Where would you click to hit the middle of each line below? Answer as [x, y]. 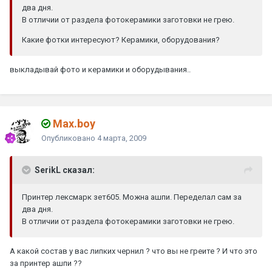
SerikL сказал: [65, 170]
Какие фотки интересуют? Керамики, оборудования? [121, 40]
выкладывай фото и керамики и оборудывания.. [100, 70]
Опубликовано [69, 138]
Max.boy [73, 124]
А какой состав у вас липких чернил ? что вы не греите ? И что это [134, 251]
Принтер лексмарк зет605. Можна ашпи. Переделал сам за [132, 197]
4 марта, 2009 [122, 138]
